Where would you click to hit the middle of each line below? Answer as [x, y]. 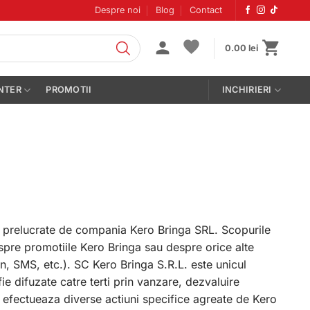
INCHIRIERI [247, 90]
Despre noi [117, 10]
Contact [206, 10]
